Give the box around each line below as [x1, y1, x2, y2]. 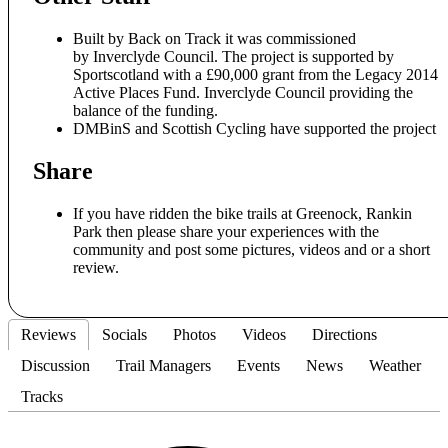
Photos [173, 325, 216, 343]
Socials [102, 325, 147, 343]
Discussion [21, 356, 90, 374]
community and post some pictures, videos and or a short [73, 240, 430, 258]
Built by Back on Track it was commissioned [73, 30, 356, 48]
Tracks [21, 387, 63, 405]
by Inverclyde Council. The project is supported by [73, 48, 394, 66]
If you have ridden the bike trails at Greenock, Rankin [73, 204, 412, 222]
